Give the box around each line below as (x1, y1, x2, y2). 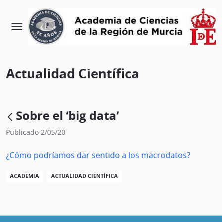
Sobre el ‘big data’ (16, 107, 122, 124)
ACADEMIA (10, 172, 39, 180)
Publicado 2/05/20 (6, 127, 65, 137)
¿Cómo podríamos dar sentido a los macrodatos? (6, 150, 190, 161)
